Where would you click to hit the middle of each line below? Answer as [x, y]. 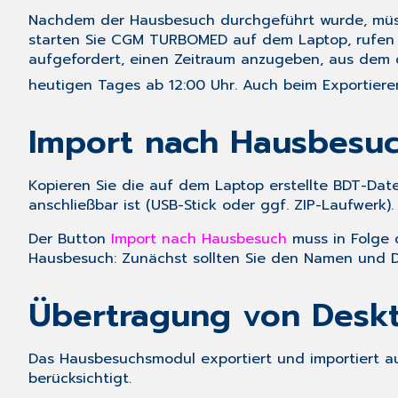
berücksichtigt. [80, 379]
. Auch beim [279, 86]
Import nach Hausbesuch [199, 239]
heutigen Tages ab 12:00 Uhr [131, 86]
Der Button [70, 239]
